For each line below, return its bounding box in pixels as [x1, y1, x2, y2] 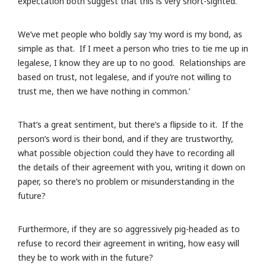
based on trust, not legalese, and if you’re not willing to [18, 71, 232, 83]
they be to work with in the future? [18, 252, 153, 264]
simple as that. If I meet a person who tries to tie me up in [18, 43, 248, 55]
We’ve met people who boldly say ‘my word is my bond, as [18, 28, 242, 40]
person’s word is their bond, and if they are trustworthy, [18, 133, 233, 145]
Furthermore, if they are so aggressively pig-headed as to [18, 223, 240, 235]
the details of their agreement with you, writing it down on [18, 161, 245, 173]
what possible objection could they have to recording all [18, 147, 235, 159]
